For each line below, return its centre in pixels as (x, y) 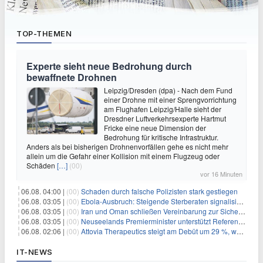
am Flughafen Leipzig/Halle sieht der (163, 109)
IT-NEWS (35, 252)
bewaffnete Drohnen (72, 77)
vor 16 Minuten (221, 174)
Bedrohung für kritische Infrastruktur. (161, 137)
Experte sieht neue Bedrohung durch (109, 66)
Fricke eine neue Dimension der (155, 128)
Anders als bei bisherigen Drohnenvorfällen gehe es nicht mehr (127, 147)
